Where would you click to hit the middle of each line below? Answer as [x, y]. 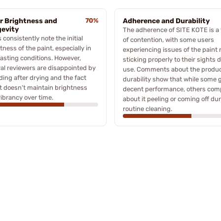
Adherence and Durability [166, 21]
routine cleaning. [147, 109]
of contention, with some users [168, 39]
